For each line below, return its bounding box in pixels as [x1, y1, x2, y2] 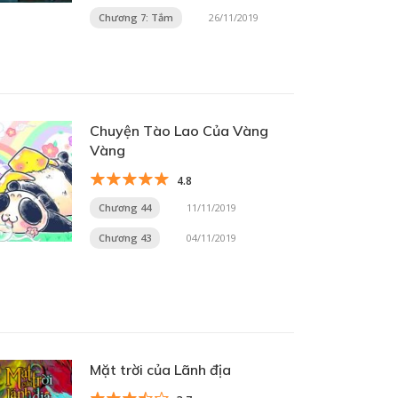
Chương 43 [99, 231, 151, 244]
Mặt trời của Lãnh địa [90, 361, 231, 378]
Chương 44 [99, 201, 151, 214]
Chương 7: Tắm [99, 11, 173, 24]
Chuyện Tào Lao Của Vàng [90, 122, 268, 139]
